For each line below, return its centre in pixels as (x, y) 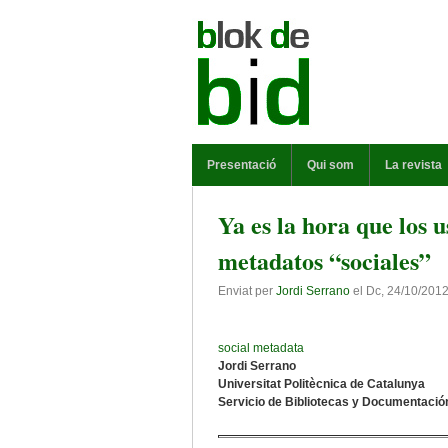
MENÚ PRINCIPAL (245, 152)
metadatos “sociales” (324, 260)
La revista (413, 165)
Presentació (241, 165)
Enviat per (247, 291)
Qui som (330, 165)
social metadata (261, 348)
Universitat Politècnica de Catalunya (321, 384)
